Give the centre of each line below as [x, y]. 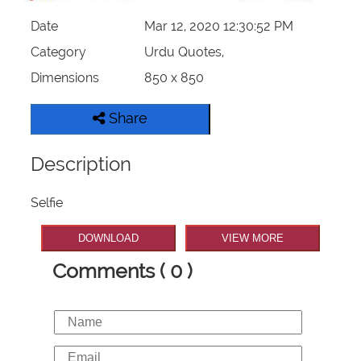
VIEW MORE [252, 239]
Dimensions [65, 78]
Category [59, 52]
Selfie [47, 203]
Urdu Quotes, [184, 52]
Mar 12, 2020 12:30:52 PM [218, 27]
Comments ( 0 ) [122, 270]
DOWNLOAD [109, 239]
